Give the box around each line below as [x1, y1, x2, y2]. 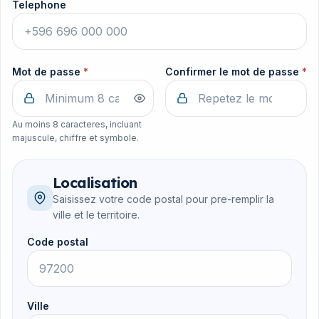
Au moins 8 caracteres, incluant [12, 118, 142, 130]
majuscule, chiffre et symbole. [12, 132, 139, 143]
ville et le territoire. [53, 208, 140, 221]
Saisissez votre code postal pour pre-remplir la [53, 192, 274, 205]
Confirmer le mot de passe [165, 66, 302, 78]
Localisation [53, 173, 137, 192]
